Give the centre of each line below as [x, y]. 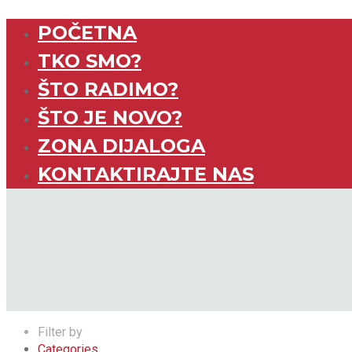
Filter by [60, 332]
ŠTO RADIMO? [108, 89]
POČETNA [87, 33]
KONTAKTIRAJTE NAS [146, 174]
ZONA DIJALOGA [121, 146]
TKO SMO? [90, 61]
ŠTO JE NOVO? [110, 117]
